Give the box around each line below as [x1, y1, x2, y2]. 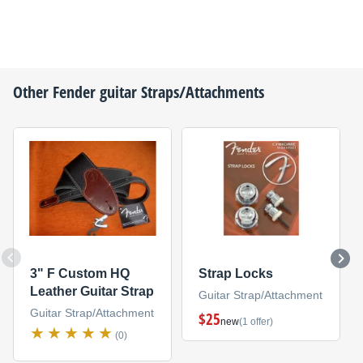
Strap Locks [198, 267, 273, 281]
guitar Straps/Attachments [96, 81, 264, 103]
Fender [53, 81, 96, 103]
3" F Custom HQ [29, 267, 130, 281]
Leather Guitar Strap [29, 284, 154, 299]
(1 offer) [238, 316, 273, 328]
